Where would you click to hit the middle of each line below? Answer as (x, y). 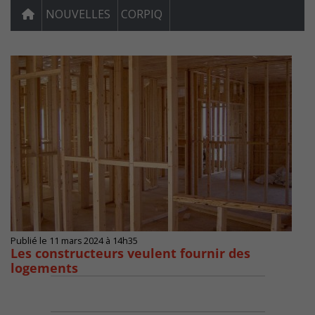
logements (44, 268)
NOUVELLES (78, 14)
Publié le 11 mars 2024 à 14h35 (74, 241)
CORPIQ (142, 14)
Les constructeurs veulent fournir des (130, 253)
